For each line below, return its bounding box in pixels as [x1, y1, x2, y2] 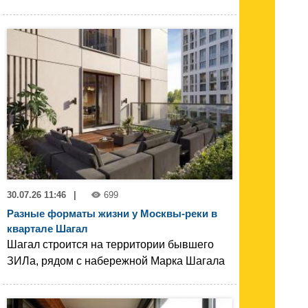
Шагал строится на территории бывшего [7, 238, 214, 250]
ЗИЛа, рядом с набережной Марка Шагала [7, 254, 225, 267]
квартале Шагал [7, 222, 88, 234]
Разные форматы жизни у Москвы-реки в [7, 207, 217, 219]
